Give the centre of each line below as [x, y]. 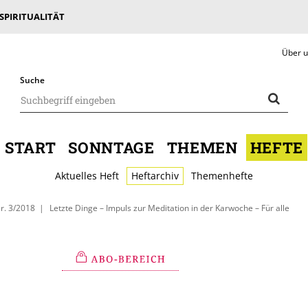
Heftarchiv [155, 176]
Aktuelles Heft [87, 176]
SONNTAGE [111, 147]
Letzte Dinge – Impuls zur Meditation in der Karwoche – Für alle [170, 208]
